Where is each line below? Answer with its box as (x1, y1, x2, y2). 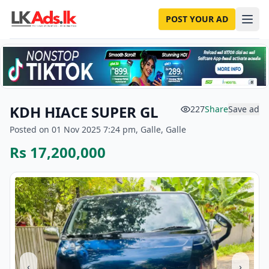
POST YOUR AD (166, 13, 228, 25)
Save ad (228, 103, 259, 115)
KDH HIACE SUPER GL (10, 102, 159, 122)
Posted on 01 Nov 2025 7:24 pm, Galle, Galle (10, 124, 186, 135)
